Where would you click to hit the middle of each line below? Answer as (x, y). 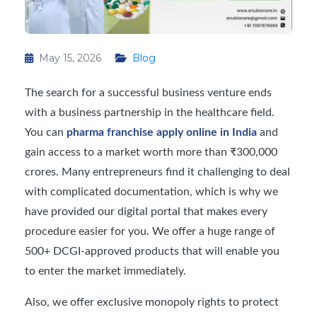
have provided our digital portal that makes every (146, 211)
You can (46, 132)
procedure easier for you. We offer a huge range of (150, 231)
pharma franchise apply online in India (162, 132)
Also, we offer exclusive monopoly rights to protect (152, 302)
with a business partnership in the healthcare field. (150, 112)
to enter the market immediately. (105, 271)
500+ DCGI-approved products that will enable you (152, 251)
